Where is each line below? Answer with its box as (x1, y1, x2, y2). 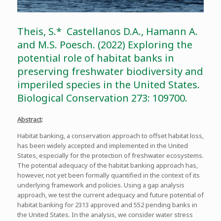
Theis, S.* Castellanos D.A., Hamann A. (17, 25, 198, 38)
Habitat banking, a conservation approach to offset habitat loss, (17, 131, 204, 141)
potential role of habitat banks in (17, 51, 174, 65)
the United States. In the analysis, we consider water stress (17, 210, 193, 220)
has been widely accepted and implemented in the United (17, 141, 188, 150)
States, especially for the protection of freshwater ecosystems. (17, 151, 204, 160)
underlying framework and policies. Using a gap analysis (17, 181, 184, 190)
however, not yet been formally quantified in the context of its (17, 171, 200, 180)
